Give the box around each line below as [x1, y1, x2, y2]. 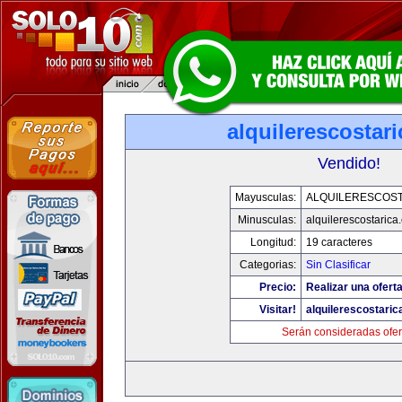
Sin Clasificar [305, 258, 371, 271]
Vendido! [318, 154, 380, 172]
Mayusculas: [234, 191, 296, 204]
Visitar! [258, 303, 296, 316]
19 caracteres [305, 236, 372, 249]
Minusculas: [237, 214, 296, 226]
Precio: [258, 281, 296, 293]
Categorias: [239, 258, 296, 271]
